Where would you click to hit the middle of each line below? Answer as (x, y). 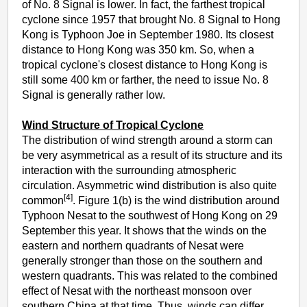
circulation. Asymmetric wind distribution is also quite (150, 185)
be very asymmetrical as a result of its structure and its (152, 155)
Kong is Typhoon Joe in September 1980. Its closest (148, 34)
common (43, 200)
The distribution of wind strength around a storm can (148, 140)
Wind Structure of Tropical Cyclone (113, 125)
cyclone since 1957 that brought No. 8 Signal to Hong (151, 19)
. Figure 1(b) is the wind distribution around (176, 200)
